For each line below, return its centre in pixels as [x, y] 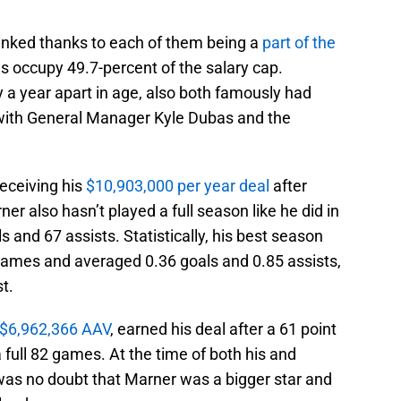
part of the [299, 43]
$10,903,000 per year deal [178, 186]
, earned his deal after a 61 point [223, 329]
